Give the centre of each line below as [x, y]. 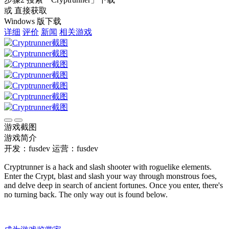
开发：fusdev [27, 148]
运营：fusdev [75, 148]
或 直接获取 [26, 10]
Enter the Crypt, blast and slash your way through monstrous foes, [110, 176]
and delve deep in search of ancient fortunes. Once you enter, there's [113, 185]
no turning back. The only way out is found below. [86, 194]
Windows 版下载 [33, 21]
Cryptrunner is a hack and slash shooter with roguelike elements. [108, 167]
